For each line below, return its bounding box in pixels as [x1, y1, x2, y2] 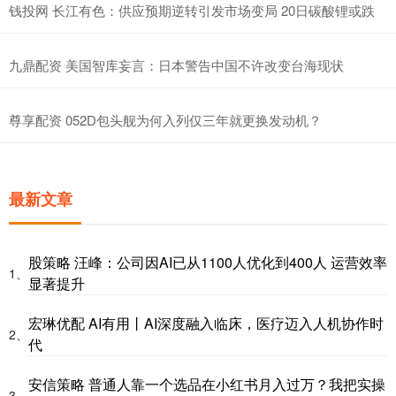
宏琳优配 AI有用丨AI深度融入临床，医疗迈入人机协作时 [28, 312, 384, 333]
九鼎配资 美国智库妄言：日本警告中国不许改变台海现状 [9, 55, 344, 74]
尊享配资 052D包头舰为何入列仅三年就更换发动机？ [9, 110, 322, 129]
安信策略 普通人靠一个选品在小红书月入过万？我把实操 [28, 373, 385, 394]
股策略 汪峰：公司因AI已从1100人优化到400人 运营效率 [28, 251, 387, 272]
